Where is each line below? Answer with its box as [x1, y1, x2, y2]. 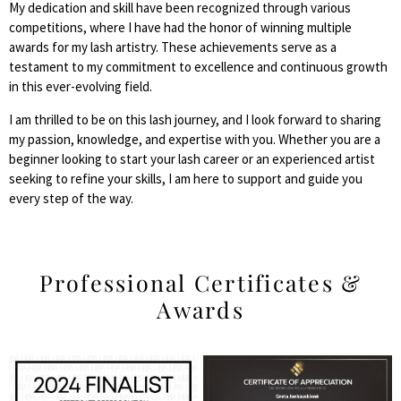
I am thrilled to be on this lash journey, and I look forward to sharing [9, 110, 381, 128]
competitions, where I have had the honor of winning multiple [9, 19, 352, 37]
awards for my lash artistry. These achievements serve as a [9, 38, 337, 56]
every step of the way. [9, 189, 133, 207]
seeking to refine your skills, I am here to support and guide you [9, 169, 363, 187]
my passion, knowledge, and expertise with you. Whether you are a [9, 130, 380, 148]
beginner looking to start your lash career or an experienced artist [9, 149, 375, 167]
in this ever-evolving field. [9, 78, 152, 96]
